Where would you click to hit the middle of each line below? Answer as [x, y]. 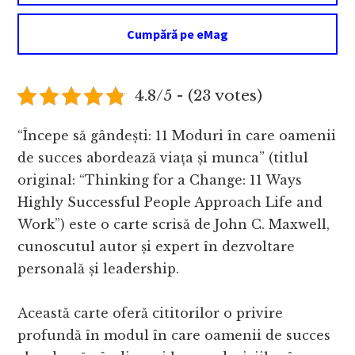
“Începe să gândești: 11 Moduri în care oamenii [177, 136]
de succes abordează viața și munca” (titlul [163, 158]
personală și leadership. [99, 269]
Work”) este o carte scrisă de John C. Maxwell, [174, 225]
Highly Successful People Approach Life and [170, 202]
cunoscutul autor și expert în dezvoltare [157, 247]
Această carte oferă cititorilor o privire [151, 313]
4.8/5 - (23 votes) [198, 95]
